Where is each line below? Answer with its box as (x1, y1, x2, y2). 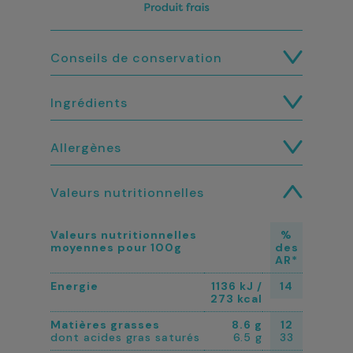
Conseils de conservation (50, 50, 222, 66)
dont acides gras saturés (50, 330, 200, 344)
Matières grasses (50, 318, 160, 332)
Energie (50, 279, 98, 293)
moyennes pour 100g (50, 240, 182, 255)
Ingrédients (50, 95, 128, 111)
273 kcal (210, 292, 262, 306)
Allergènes (50, 139, 121, 156)
